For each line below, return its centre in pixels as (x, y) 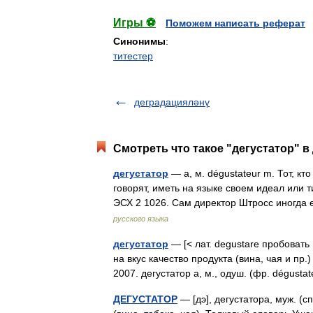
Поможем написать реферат (235, 23)
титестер (133, 56)
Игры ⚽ (134, 23)
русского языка (141, 219)
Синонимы (139, 41)
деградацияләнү (172, 102)
